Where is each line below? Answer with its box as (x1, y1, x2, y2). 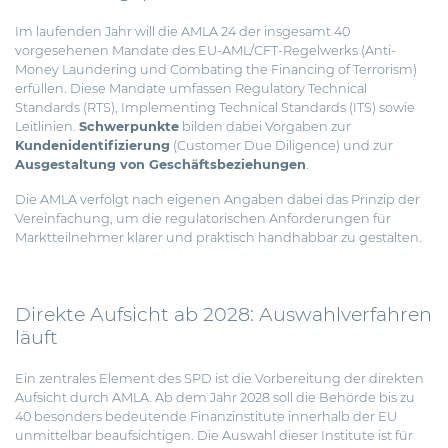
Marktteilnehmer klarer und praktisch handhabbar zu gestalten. (15, 230, 422, 246)
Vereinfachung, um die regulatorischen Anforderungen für (15, 211, 391, 227)
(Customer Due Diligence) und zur (170, 138, 393, 154)
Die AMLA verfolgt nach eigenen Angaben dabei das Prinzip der (15, 192, 420, 208)
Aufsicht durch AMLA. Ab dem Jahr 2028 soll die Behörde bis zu (15, 390, 415, 406)
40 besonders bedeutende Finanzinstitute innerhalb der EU (15, 409, 397, 425)
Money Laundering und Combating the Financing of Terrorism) (15, 62, 417, 78)
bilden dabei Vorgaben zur (179, 119, 351, 135)
